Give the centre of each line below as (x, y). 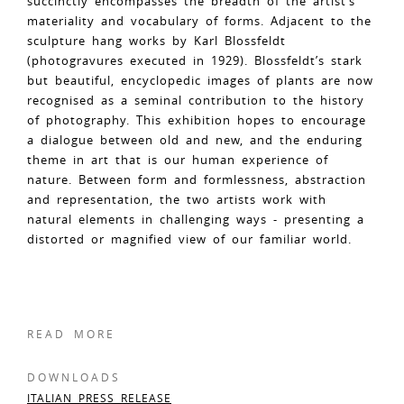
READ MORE (71, 334)
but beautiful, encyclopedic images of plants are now (200, 80)
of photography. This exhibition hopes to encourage (197, 120)
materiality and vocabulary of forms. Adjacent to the (199, 21)
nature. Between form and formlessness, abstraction (197, 179)
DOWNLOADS (74, 377)
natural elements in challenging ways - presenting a (196, 219)
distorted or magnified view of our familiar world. (189, 239)
